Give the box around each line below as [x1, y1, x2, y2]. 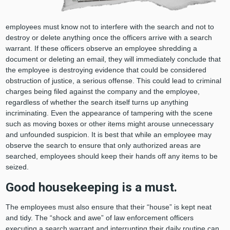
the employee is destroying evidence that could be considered [5, 65, 206, 74]
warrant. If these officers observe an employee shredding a [5, 44, 197, 52]
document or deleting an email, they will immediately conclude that [5, 54, 221, 63]
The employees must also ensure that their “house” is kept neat [5, 202, 212, 211]
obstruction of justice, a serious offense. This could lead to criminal [5, 76, 221, 85]
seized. [5, 162, 29, 171]
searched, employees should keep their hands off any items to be [5, 151, 218, 160]
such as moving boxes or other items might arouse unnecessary [5, 119, 214, 128]
